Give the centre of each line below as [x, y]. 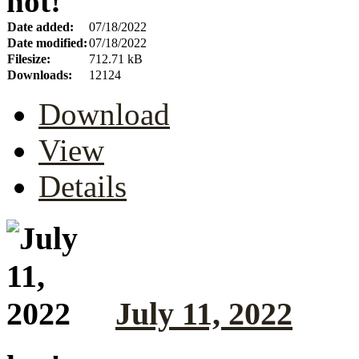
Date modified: [47, 43]
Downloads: [40, 75]
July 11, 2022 [204, 313]
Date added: [40, 27]
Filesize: [29, 59]
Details [83, 187]
